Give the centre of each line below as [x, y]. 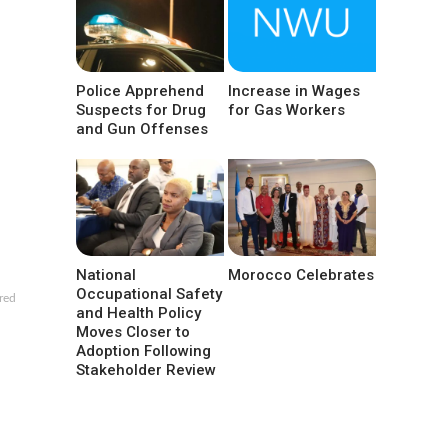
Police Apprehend [140, 90]
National [106, 274]
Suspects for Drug [141, 109]
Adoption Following [143, 350]
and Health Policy [138, 312]
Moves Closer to [133, 331]
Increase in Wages [294, 90]
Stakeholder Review [146, 369]
